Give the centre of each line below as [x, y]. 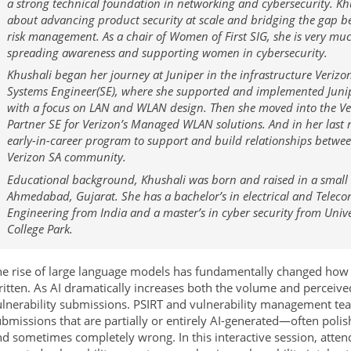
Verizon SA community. [66, 157]
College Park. [40, 228]
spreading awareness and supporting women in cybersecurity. [167, 52]
